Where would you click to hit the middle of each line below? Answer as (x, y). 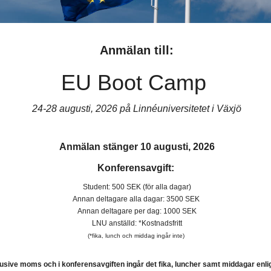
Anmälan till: (137, 50)
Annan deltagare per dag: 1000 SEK (137, 211)
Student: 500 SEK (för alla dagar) (137, 187)
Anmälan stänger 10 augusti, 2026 (137, 147)
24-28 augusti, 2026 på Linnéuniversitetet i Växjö (137, 109)
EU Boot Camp (137, 83)
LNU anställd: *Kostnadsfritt (137, 223)
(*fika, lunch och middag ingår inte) (137, 236)
